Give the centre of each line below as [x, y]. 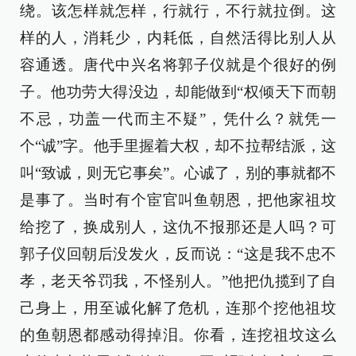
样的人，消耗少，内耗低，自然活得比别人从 [178, 38]
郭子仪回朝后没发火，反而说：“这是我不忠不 [178, 254]
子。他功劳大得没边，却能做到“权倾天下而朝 [178, 92]
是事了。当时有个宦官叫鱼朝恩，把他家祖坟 [178, 200]
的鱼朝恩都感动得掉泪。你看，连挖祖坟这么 [178, 335]
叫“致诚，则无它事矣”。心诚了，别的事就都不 [178, 173]
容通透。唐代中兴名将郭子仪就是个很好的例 [178, 65]
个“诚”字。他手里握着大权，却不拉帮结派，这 [178, 146]
